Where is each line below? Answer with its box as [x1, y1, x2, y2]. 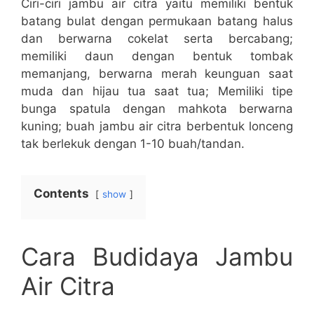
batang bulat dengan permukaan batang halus [21, 13, 293, 28]
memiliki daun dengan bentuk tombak [21, 48, 293, 63]
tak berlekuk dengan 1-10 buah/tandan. [21, 136, 245, 151]
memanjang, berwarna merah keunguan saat [21, 66, 293, 81]
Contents [34, 186, 89, 200]
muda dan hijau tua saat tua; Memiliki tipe [21, 83, 293, 98]
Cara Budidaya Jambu [21, 241, 293, 271]
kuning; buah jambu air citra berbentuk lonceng [21, 118, 293, 133]
